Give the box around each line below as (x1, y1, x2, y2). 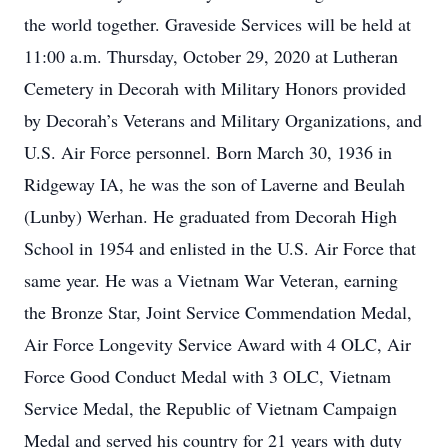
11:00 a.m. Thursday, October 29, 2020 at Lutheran (24, 44, 398, 68)
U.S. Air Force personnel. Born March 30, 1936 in (24, 140, 392, 164)
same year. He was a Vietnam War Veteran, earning (24, 268, 398, 292)
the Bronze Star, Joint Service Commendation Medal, (24, 300, 412, 324)
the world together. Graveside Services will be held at (24, 12, 411, 36)
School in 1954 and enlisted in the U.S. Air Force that (24, 236, 416, 260)
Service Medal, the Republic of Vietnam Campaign (24, 396, 397, 420)
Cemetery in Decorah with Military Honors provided (24, 76, 406, 100)
